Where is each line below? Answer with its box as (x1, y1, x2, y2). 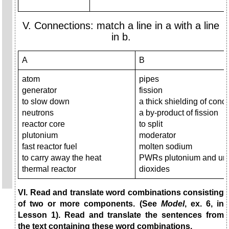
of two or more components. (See (18, 199, 161, 209)
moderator (139, 131, 176, 140)
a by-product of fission (139, 108, 218, 118)
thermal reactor (22, 165, 76, 174)
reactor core (22, 120, 65, 129)
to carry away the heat (22, 153, 101, 163)
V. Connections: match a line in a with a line (22, 20, 219, 32)
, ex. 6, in (184, 199, 224, 209)
